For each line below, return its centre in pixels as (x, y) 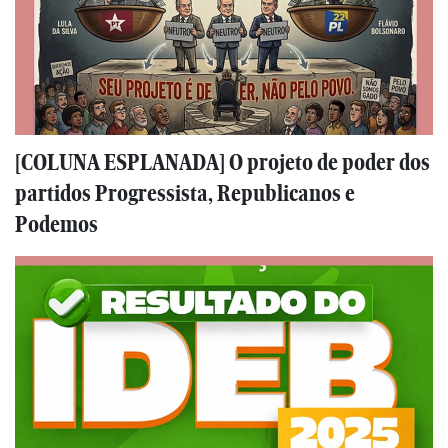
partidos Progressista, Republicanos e (185, 194)
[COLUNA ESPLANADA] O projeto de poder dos (222, 163)
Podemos (56, 225)
